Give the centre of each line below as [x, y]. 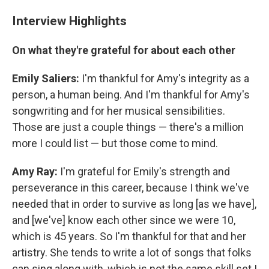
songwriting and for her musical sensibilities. [119, 110]
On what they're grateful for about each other [124, 50]
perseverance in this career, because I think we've [131, 187]
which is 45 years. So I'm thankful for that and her [129, 236]
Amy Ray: [35, 171]
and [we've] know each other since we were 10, [124, 220]
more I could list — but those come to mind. [115, 143]
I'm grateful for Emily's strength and [144, 171]
